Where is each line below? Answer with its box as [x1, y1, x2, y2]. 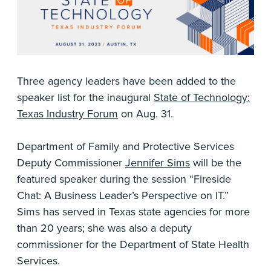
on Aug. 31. [118, 107, 173, 121]
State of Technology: [154, 91, 250, 105]
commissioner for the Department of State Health [17, 238, 249, 252]
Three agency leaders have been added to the [17, 74, 236, 88]
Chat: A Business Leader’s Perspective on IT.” [17, 189, 229, 203]
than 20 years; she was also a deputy [17, 221, 192, 235]
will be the [190, 156, 241, 170]
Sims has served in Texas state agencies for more [17, 205, 250, 219]
